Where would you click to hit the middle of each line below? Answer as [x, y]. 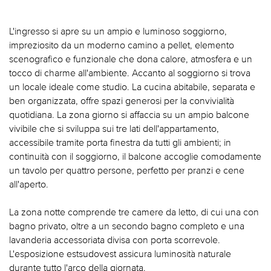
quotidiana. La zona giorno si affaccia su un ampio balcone [129, 115]
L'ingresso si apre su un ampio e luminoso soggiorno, [118, 31]
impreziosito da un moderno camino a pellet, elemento [122, 45]
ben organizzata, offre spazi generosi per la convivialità [122, 101]
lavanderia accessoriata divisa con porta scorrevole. [115, 240]
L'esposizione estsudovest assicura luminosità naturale [120, 254]
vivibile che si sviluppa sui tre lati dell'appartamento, [114, 129]
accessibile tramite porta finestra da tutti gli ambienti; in [120, 142]
